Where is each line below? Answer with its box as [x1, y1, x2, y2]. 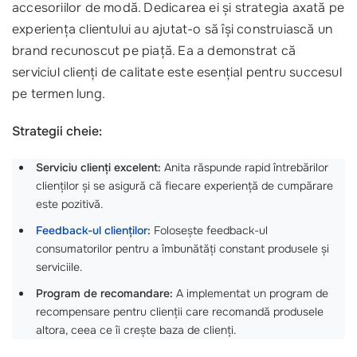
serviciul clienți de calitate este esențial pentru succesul [12, 64, 342, 81]
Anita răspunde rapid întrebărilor [161, 159, 328, 175]
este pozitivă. [36, 196, 103, 211]
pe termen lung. [12, 85, 105, 103]
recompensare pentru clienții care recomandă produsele [36, 304, 324, 319]
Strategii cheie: [12, 123, 102, 140]
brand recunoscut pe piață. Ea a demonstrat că [12, 42, 296, 60]
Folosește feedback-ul [151, 222, 268, 237]
